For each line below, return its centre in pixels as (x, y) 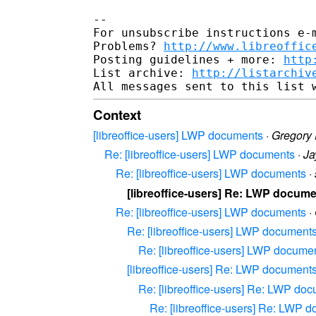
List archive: (142, 73)
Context (117, 114)
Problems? (128, 46)
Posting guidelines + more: (188, 59)
